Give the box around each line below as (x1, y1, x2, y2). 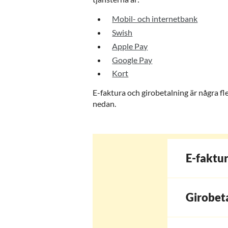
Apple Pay (112, 41, 148, 51)
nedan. (93, 99, 116, 109)
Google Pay (112, 54, 153, 65)
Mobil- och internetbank (112, 14, 198, 24)
